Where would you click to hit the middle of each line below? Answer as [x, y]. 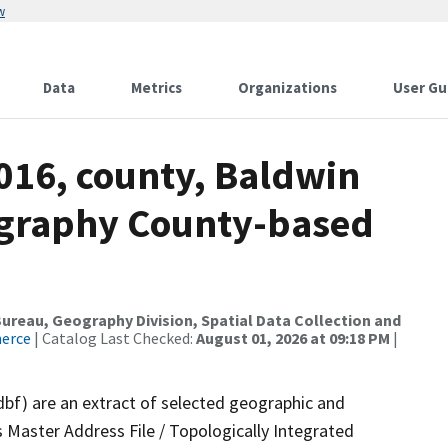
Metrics [156, 87]
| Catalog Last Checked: [113, 338]
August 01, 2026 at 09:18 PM [293, 338]
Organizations [287, 87]
